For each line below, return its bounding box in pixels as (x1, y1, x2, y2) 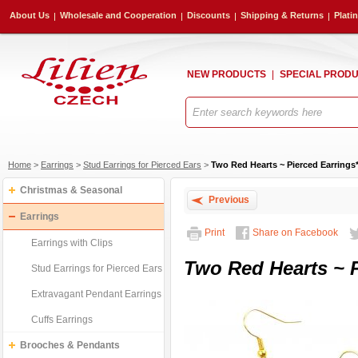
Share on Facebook (253, 227, 338, 238)
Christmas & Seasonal (20, 185, 122, 196)
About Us (10, 10, 50, 20)
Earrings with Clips (31, 237, 113, 249)
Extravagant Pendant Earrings (31, 288, 161, 300)
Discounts (187, 10, 230, 20)
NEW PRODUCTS (187, 69, 266, 80)
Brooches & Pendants (20, 340, 120, 351)
